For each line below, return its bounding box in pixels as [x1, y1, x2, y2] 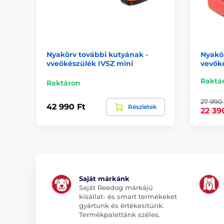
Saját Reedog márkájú [79, 183, 153, 191]
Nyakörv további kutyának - [46, 49, 148, 59]
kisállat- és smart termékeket [79, 192, 177, 200]
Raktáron [46, 78, 80, 87]
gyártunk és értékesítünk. [79, 201, 164, 209]
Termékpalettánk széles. [79, 210, 160, 218]
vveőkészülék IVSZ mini [46, 58, 133, 68]
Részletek [127, 102, 157, 110]
